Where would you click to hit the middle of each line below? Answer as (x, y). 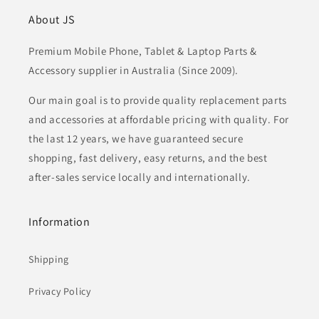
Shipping (49, 260)
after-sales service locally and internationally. (140, 177)
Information (59, 222)
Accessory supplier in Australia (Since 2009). (134, 70)
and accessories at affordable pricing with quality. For (159, 120)
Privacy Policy (60, 292)
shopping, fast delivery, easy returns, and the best (148, 158)
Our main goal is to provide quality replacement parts (158, 100)
